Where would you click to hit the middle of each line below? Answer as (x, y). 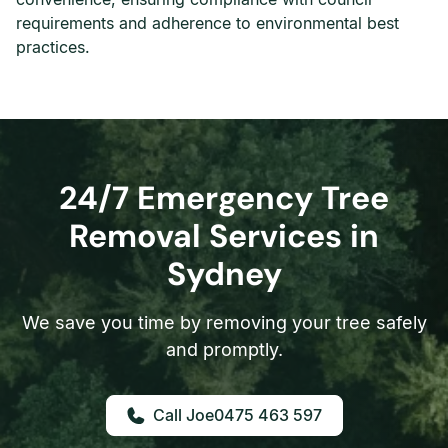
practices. (53, 47)
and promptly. (224, 349)
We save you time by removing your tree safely (224, 322)
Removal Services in (224, 236)
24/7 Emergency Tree (224, 198)
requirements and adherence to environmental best (207, 23)
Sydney (224, 274)
